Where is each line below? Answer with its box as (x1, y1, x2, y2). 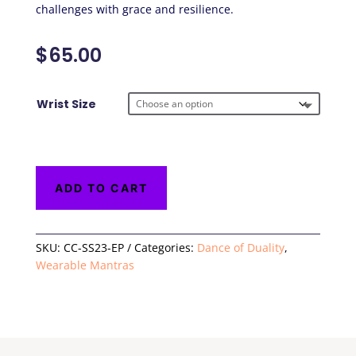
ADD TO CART (54, 181, 148, 195)
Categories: (133, 240, 197, 256)
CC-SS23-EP (63, 240, 124, 256)
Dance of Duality (196, 240, 284, 256)
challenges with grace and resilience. (35, 2, 234, 17)
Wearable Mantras (35, 257, 134, 273)
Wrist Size (36, 96, 96, 113)
